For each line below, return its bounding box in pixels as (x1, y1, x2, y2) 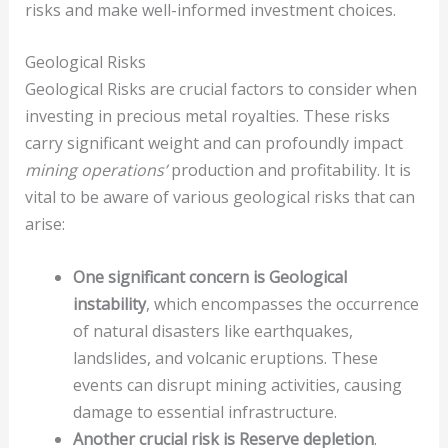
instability (72, 293, 146, 316)
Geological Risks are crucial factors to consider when (24, 78, 417, 101)
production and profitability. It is (166, 159, 411, 182)
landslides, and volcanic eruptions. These (72, 347, 378, 370)
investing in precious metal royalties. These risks (24, 105, 390, 128)
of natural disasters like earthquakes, (72, 320, 353, 343)
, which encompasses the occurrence (145, 293, 419, 316)
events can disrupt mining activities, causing (72, 374, 402, 397)
